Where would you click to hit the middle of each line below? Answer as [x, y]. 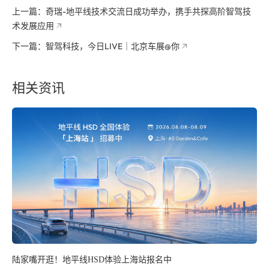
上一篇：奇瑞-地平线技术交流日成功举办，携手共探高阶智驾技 [131, 12]
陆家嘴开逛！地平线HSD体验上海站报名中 [92, 260]
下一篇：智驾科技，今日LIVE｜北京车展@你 [96, 47]
